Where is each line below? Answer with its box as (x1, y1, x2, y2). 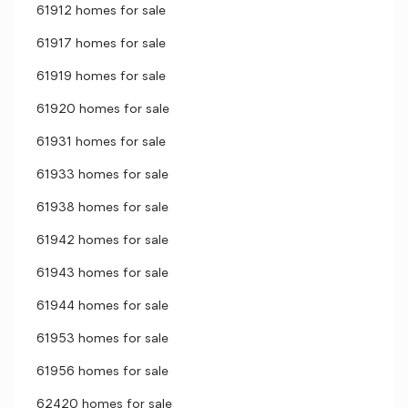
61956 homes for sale (36, 365, 168, 379)
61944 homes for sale (36, 300, 168, 313)
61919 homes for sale (36, 70, 166, 84)
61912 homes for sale (36, 5, 166, 18)
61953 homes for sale (36, 332, 168, 346)
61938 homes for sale (36, 201, 168, 215)
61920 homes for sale (36, 103, 169, 117)
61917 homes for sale (36, 37, 166, 51)
